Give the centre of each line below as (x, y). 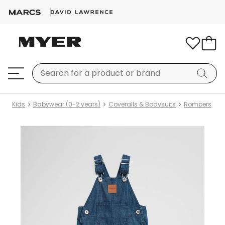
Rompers (198, 104)
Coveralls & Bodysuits (142, 104)
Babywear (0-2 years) (67, 104)
